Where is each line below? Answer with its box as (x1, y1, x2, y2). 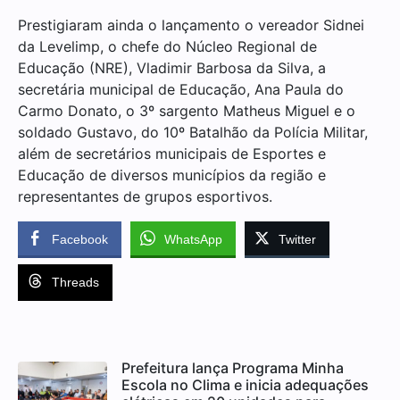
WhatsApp (164, 231, 222, 246)
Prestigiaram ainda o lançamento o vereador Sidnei (18, 15, 364, 34)
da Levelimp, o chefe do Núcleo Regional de (18, 37, 317, 55)
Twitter (279, 231, 316, 246)
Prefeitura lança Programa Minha (121, 358, 344, 377)
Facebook (52, 231, 108, 246)
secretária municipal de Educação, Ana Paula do (18, 79, 344, 98)
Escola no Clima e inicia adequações (121, 375, 369, 394)
